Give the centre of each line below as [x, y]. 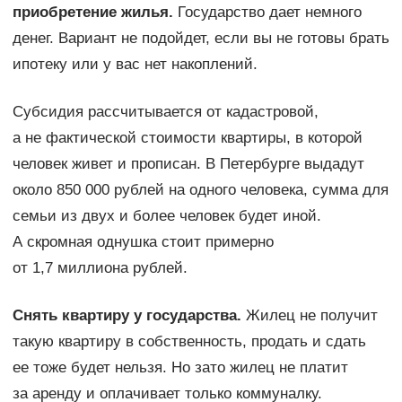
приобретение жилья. [92, 13]
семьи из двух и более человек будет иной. [166, 216]
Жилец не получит [309, 316]
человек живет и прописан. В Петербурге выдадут [188, 164]
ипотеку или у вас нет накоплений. [135, 65]
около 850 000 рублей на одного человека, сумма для [200, 190]
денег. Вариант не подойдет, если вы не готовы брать [201, 39]
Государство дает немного [267, 13]
